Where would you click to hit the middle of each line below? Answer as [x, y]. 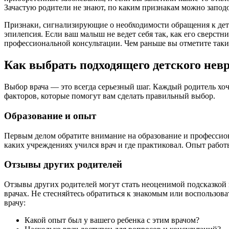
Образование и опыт [50, 116]
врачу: [15, 202]
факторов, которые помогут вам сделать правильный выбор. [110, 96]
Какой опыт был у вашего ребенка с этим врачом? [112, 220]
